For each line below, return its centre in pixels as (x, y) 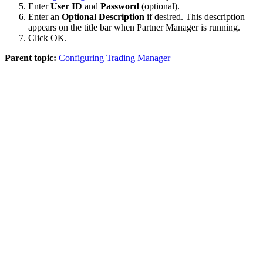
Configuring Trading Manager (114, 58)
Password (120, 6)
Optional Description (103, 17)
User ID (66, 6)
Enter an (45, 17)
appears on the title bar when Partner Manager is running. (134, 28)
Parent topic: (31, 58)
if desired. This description (195, 17)
